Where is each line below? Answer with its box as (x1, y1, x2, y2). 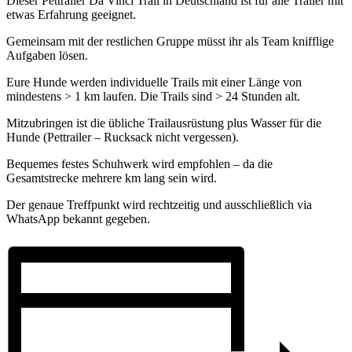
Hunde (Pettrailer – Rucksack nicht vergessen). (6, 130, 239, 144)
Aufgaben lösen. (6, 48, 88, 62)
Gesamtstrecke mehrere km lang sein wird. (6, 170, 217, 185)
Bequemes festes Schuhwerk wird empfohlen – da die (6, 156, 273, 170)
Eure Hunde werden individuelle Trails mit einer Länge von (6, 75, 302, 89)
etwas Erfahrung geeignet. (6, 7, 136, 21)
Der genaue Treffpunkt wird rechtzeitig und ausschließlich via (6, 197, 312, 211)
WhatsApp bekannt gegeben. (6, 211, 150, 225)
